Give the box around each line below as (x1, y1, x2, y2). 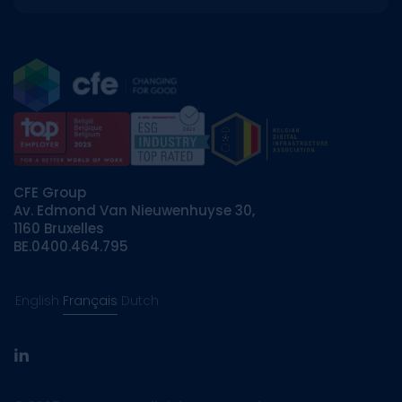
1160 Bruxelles (13, 219, 104, 239)
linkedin (21, 353, 70, 372)
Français (63, 292, 118, 310)
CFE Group (13, 183, 86, 203)
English (15, 292, 59, 310)
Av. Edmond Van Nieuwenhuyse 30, (13, 201, 255, 221)
